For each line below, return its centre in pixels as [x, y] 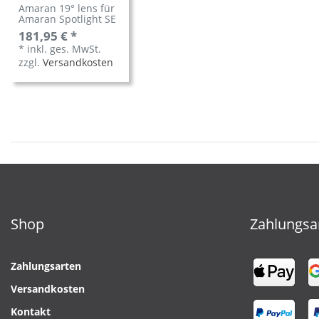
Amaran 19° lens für [67, 9]
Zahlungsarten [46, 266]
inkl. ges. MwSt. [64, 49]
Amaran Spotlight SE [68, 19]
